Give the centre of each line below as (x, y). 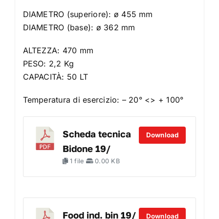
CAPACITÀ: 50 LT (55, 77)
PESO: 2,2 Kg (48, 64)
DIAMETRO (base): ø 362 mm (79, 28)
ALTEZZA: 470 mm (58, 51)
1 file (77, 161)
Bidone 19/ (86, 149)
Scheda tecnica (97, 134)
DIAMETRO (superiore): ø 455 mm (88, 14)
